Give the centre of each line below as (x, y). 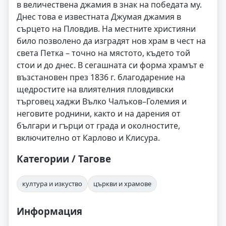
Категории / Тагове (64, 159)
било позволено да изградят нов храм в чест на (111, 41)
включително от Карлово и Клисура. (88, 138)
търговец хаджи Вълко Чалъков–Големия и (102, 101)
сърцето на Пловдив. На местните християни (106, 29)
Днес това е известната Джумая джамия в (99, 17)
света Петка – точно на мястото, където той (103, 53)
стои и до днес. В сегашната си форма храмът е (110, 65)
